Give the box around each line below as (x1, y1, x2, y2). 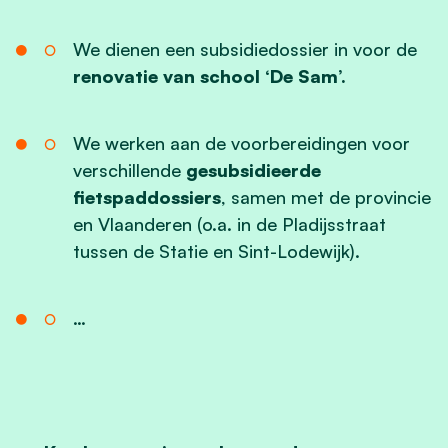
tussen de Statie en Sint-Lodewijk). (72, 239, 360, 262)
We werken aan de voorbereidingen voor (72, 131, 410, 154)
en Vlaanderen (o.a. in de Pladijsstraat (72, 212, 386, 235)
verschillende (72, 158, 186, 181)
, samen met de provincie (220, 185, 431, 208)
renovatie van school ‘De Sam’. (72, 64, 346, 87)
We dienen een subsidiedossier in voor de (72, 37, 417, 60)
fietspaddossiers (72, 185, 221, 208)
